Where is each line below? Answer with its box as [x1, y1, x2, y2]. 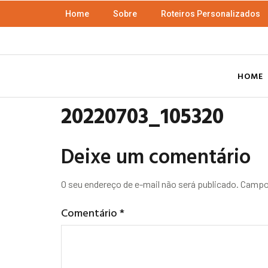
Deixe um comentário [61, 141, 251, 172]
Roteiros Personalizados [161, 9, 260, 19]
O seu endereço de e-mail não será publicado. [61, 178, 239, 190]
